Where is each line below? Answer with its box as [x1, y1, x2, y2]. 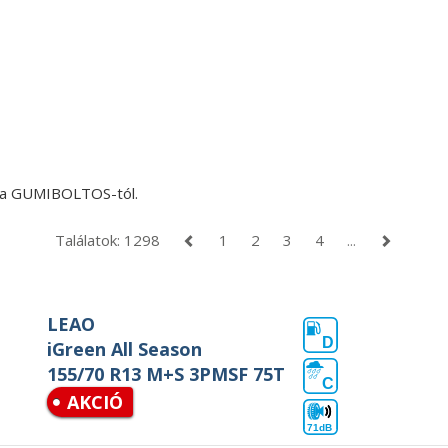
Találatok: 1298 [55, 230, 161, 250]
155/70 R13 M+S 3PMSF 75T [47, 362, 286, 386]
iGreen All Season [47, 337, 203, 361]
